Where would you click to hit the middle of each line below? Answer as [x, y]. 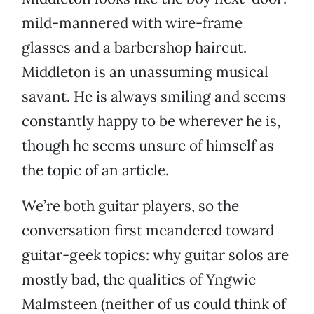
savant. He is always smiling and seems [154, 97]
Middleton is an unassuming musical [145, 72]
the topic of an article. [95, 170]
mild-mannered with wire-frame [132, 23]
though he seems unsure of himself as [148, 146]
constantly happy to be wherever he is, [151, 121]
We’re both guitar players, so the [130, 206]
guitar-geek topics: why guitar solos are [155, 255]
